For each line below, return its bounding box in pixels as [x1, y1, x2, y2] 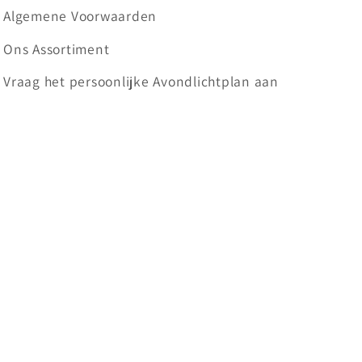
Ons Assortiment [3, 39, 110, 58]
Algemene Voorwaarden [3, 6, 158, 26]
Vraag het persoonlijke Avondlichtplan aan [3, 72, 279, 91]
